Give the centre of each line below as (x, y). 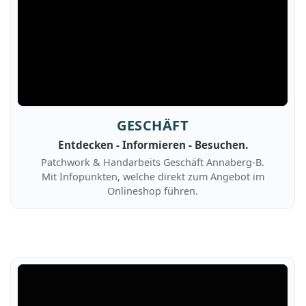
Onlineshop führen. (153, 191)
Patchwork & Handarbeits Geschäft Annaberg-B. (153, 162)
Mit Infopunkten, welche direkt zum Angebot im (153, 177)
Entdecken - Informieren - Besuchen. (153, 145)
